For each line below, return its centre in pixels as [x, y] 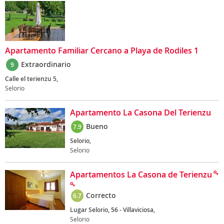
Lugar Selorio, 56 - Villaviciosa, [112, 210]
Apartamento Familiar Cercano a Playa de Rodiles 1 [102, 50]
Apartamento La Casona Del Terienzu [140, 112]
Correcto [101, 195]
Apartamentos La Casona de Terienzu [141, 174]
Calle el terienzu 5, [31, 79]
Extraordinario [46, 64]
